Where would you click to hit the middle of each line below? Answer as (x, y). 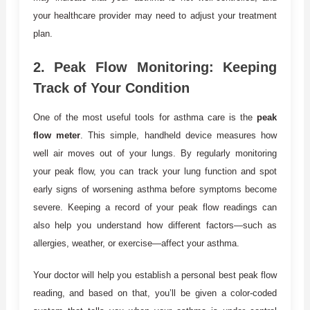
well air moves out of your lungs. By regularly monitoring (155, 153)
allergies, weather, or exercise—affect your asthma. (136, 243)
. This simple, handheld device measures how (179, 135)
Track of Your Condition (111, 88)
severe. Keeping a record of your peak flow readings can (155, 207)
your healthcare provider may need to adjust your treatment (155, 15)
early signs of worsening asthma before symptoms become (155, 189)
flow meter (56, 135)
